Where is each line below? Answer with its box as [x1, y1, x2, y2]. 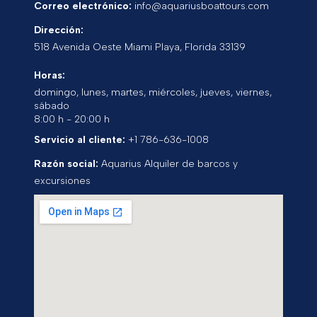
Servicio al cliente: [34, 133, 126, 146]
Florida [185, 40, 217, 53]
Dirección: [34, 23, 84, 36]
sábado [34, 99, 70, 112]
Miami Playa [125, 40, 180, 53]
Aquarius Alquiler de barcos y [101, 157, 238, 170]
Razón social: [34, 157, 99, 170]
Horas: [34, 69, 66, 81]
